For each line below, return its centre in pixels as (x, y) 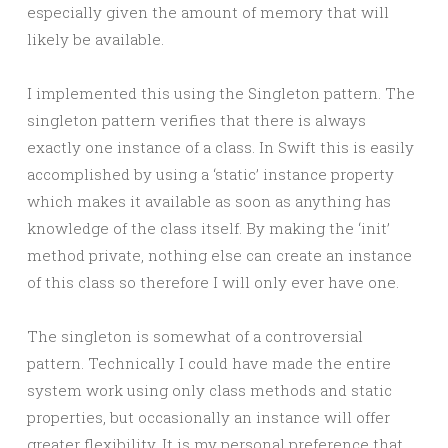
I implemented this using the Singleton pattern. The (221, 93)
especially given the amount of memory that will (208, 12)
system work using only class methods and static (209, 390)
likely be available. (95, 39)
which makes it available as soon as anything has (209, 201)
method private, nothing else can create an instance (219, 255)
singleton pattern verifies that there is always (196, 120)
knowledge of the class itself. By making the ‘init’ (208, 228)
